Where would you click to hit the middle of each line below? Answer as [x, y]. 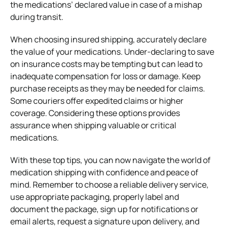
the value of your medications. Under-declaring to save [112, 51]
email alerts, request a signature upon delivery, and [105, 221]
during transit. [37, 17]
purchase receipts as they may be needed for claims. [108, 88]
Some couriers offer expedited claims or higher [97, 100]
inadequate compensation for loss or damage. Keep [105, 76]
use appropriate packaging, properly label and [95, 197]
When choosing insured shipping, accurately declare [108, 39]
